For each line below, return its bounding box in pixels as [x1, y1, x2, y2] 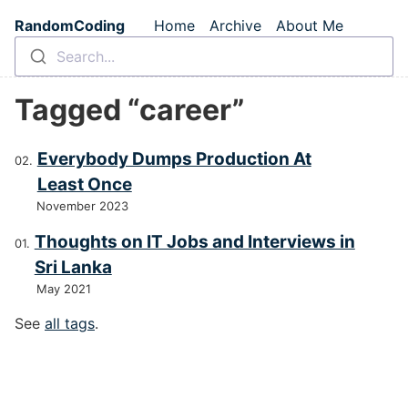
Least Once [36, 174, 132, 196]
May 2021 [36, 281, 91, 297]
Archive [209, 16, 261, 35]
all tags [45, 314, 95, 333]
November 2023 [36, 199, 128, 214]
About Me [276, 16, 343, 35]
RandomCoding [15, 16, 125, 35]
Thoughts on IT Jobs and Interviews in [34, 231, 355, 253]
